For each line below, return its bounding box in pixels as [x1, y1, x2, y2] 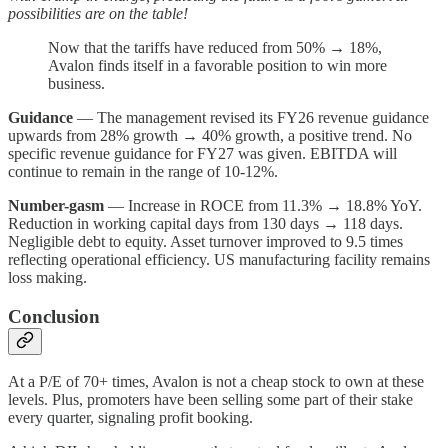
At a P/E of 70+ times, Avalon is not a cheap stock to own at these [8, 373, 424, 391]
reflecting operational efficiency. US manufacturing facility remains [8, 250, 430, 268]
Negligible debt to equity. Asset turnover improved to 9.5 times [8, 232, 403, 250]
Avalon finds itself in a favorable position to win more [48, 56, 387, 74]
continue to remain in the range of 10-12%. [8, 162, 278, 180]
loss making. [8, 268, 87, 286]
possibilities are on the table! [8, 4, 188, 22]
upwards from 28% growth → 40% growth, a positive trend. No [8, 126, 412, 144]
